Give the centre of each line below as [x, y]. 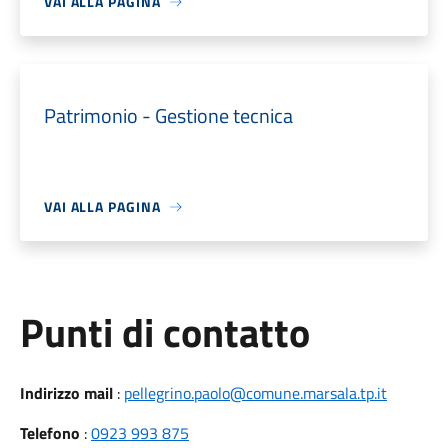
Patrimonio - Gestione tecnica [168, 115]
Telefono [49, 433]
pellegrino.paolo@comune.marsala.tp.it [255, 393]
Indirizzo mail [66, 393]
